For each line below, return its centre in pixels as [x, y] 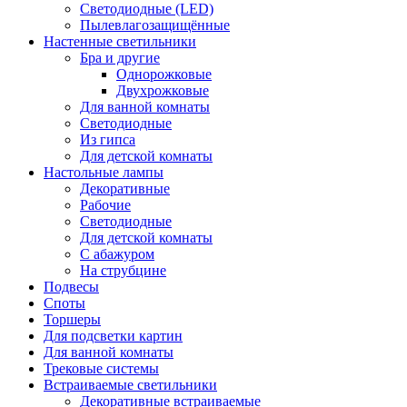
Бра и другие [120, 57]
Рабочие [105, 204]
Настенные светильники [120, 41]
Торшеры [72, 319]
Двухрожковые [163, 90]
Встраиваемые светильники [130, 384]
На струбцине [123, 270]
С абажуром [117, 253]
